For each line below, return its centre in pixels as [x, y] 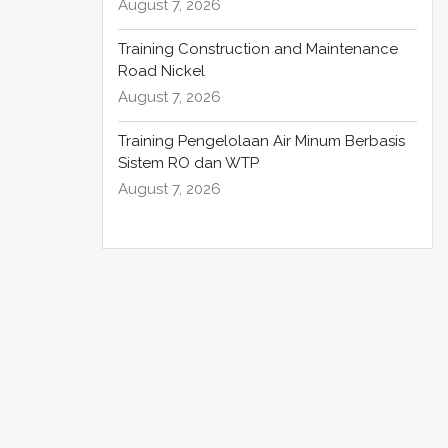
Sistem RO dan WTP [190, 163]
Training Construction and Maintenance [258, 49]
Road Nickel [163, 71]
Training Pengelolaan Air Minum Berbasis [261, 141]
